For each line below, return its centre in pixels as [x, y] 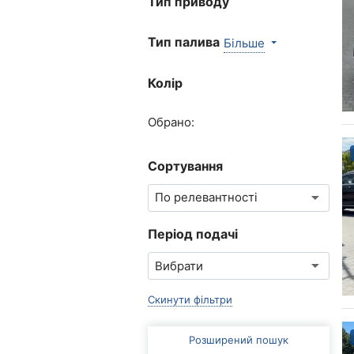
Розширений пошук [239, 340]
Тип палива [184, 42]
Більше [244, 43]
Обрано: [171, 122]
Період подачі [193, 233]
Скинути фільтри [190, 300]
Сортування [185, 166]
